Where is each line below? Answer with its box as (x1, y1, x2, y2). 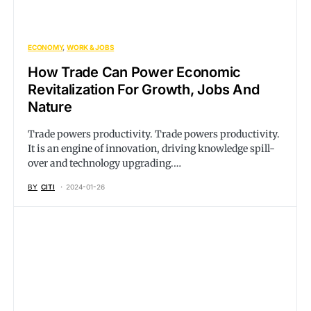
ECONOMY (28, 43, 63, 51)
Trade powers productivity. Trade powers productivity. (28, 128, 280, 140)
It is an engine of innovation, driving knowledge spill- (28, 142, 275, 155)
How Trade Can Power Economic (28, 64, 241, 81)
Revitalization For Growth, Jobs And (28, 81, 260, 98)
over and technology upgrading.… (28, 157, 181, 169)
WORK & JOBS (67, 43, 115, 51)
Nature (28, 99, 72, 115)
